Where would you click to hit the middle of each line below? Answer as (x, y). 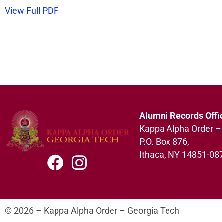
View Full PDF (32, 11)
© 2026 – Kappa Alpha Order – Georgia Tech (92, 211)
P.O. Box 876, (165, 141)
